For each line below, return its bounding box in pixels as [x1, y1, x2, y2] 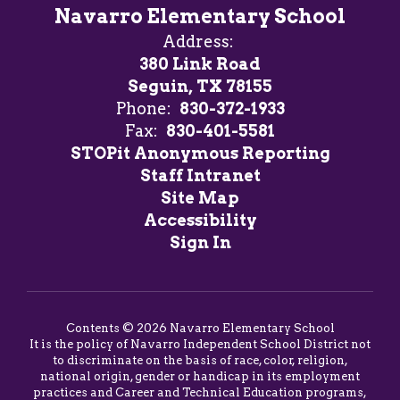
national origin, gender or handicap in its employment [40, 370, 360, 383]
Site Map [161, 188, 239, 207]
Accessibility [143, 211, 257, 229]
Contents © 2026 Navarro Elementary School [65, 321, 335, 335]
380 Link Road [139, 54, 261, 73]
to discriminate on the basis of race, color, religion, [52, 354, 348, 367]
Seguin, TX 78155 [128, 77, 272, 96]
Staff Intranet [139, 166, 261, 185]
